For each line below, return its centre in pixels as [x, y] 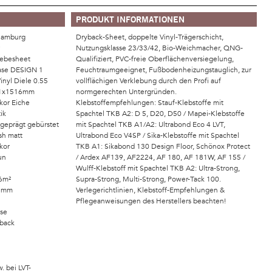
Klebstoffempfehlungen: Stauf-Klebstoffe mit [150, 103]
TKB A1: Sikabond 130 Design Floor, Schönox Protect [163, 146]
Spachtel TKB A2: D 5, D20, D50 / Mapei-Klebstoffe [160, 114]
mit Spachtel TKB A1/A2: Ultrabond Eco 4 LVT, [151, 124]
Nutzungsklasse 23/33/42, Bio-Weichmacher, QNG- [159, 48]
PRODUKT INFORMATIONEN [130, 19]
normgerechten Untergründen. [126, 92]
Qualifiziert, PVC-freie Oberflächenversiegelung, [155, 59]
